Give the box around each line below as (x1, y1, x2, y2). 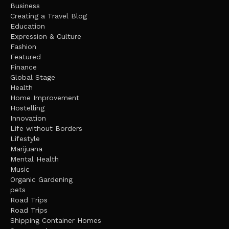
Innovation (10, 113, 46, 122)
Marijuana (10, 144, 42, 153)
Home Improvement (10, 93, 79, 102)
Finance (10, 62, 37, 71)
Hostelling (10, 103, 44, 112)
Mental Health (10, 154, 59, 163)
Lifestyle (10, 134, 40, 143)
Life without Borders (10, 124, 82, 132)
